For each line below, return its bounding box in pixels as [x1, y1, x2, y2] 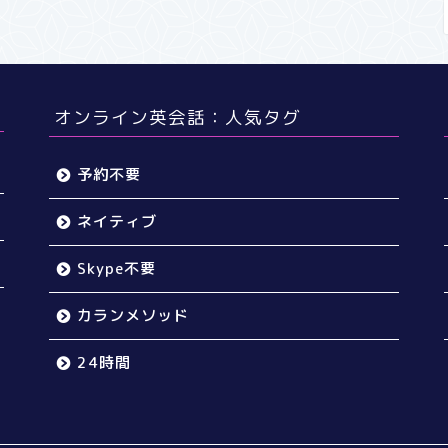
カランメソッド [77, 305, 189, 326]
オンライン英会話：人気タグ [54, 106, 301, 128]
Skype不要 [77, 258, 156, 279]
